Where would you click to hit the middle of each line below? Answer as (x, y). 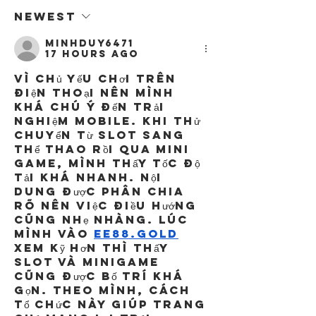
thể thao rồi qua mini (104, 148)
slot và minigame (89, 261)
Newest (45, 16)
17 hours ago (92, 54)
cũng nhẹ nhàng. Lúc (104, 219)
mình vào (54, 233)
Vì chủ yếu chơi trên (98, 78)
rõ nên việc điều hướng (108, 205)
